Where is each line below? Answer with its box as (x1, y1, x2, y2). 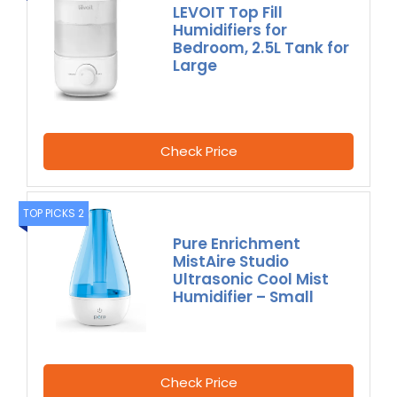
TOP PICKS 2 (23, 206, 84, 222)
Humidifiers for (173, 19, 288, 42)
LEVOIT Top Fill (173, 2, 284, 24)
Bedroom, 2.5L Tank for (173, 37, 350, 59)
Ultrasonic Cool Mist (173, 269, 330, 291)
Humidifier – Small (173, 286, 315, 308)
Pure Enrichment (173, 233, 301, 255)
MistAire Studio (173, 251, 290, 273)
